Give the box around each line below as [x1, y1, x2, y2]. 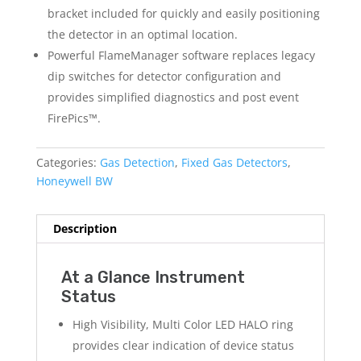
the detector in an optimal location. [47, 27, 238, 43]
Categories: [35, 155, 100, 171]
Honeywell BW [35, 173, 113, 189]
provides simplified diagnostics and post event [47, 89, 299, 106]
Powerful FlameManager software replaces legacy [47, 48, 315, 64]
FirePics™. [47, 110, 101, 127]
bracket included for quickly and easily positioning [47, 6, 320, 22]
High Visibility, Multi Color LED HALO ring [72, 317, 293, 333]
